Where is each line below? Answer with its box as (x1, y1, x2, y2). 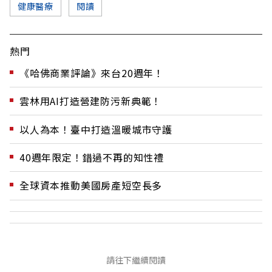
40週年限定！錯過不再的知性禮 (19, 150, 164, 165)
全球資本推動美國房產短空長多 (19, 178, 163, 193)
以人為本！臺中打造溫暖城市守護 (19, 121, 172, 137)
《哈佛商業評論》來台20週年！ (19, 65, 164, 80)
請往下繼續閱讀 (106, 253, 166, 266)
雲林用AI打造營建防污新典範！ (19, 93, 161, 109)
